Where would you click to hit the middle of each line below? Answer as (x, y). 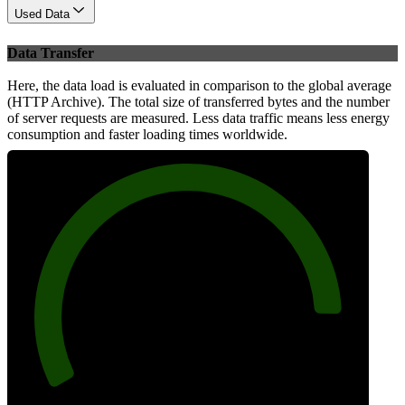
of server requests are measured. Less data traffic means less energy (198, 118)
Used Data (42, 14)
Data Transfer (51, 53)
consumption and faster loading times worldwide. (147, 135)
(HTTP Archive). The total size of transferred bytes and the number (198, 102)
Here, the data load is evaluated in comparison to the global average (199, 86)
